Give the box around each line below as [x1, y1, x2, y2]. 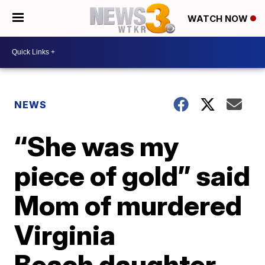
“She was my [14, 129, 179, 163]
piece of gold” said [14, 159, 251, 192]
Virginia [14, 218, 116, 251]
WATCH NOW [188, 13, 250, 25]
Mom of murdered [14, 188, 243, 222]
